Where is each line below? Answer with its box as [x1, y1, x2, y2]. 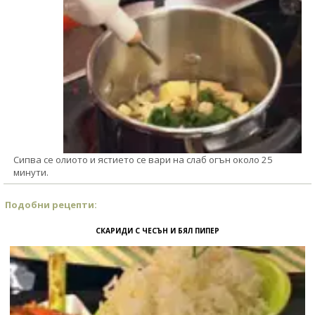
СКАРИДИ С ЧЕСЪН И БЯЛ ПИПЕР [96, 225, 219, 236]
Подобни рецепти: [5, 198, 97, 211]
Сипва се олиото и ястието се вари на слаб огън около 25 [13, 153, 273, 166]
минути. [13, 165, 49, 179]
